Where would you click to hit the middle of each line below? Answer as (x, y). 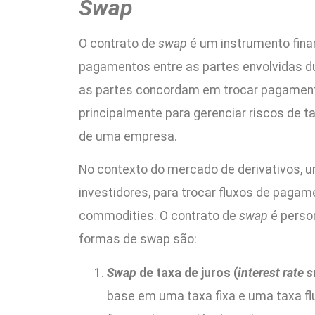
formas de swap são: (138, 239)
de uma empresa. (128, 136)
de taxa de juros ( (188, 272)
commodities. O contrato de (159, 216)
